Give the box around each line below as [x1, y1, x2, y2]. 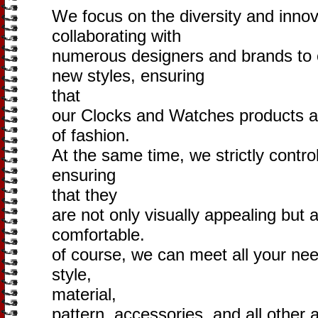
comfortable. [52, 225, 145, 244]
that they [52, 185, 117, 204]
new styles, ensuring [52, 66, 204, 85]
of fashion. [52, 126, 130, 145]
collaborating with [52, 26, 181, 45]
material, [52, 285, 116, 304]
